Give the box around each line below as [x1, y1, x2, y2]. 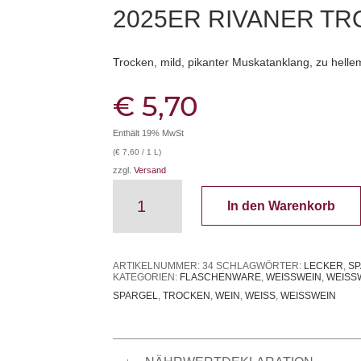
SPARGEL [113, 290, 159, 302]
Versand [134, 164, 167, 175]
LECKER [304, 259, 344, 272]
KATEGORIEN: [113, 272, 180, 284]
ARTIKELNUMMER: [113, 259, 203, 272]
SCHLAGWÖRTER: [216, 259, 305, 272]
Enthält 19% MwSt [113, 127, 185, 138]
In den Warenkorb [227, 199, 336, 213]
